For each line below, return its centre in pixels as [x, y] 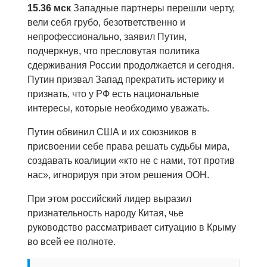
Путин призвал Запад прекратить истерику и [126, 80]
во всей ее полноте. [72, 242]
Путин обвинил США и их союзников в [112, 132]
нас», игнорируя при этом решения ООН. [118, 175]
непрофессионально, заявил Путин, [107, 37]
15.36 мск [49, 8]
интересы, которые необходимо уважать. [118, 108]
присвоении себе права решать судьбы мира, [128, 147]
